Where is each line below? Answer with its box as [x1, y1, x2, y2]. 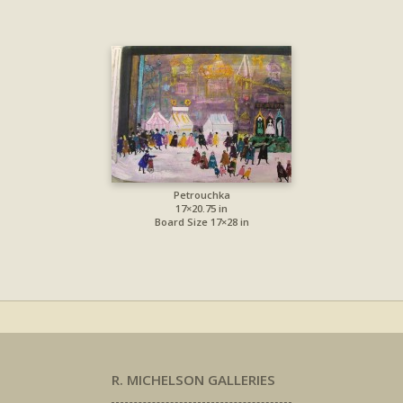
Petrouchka [173, 188, 230, 202]
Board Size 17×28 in [154, 215, 249, 229]
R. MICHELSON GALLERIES [112, 371, 275, 390]
